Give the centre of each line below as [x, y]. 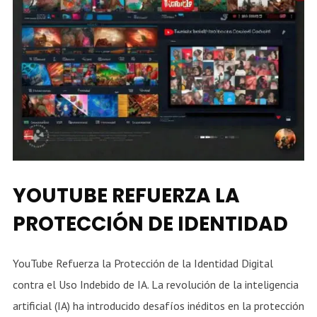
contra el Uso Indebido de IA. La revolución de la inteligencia [155, 285]
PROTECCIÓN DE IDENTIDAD [150, 224]
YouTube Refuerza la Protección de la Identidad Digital [143, 264]
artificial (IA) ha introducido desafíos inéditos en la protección [158, 306]
